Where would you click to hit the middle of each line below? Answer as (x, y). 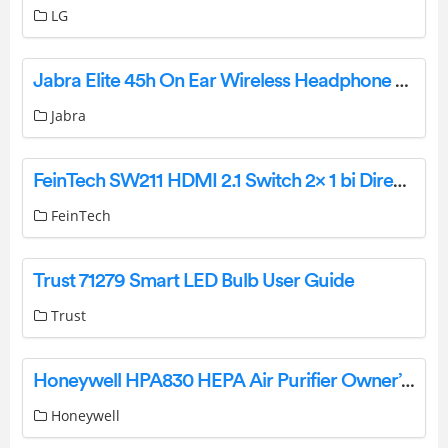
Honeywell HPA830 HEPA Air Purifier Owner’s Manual (408, 380)
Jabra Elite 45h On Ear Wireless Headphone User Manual (402, 80)
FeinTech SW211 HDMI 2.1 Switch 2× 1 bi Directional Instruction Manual (400, 180)
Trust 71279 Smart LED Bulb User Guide (193, 280)
